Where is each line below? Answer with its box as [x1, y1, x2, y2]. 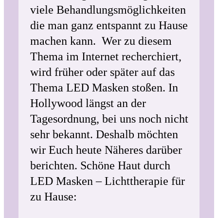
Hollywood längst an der [30, 97, 146, 109]
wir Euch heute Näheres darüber [30, 144, 182, 156]
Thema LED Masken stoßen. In [30, 81, 178, 94]
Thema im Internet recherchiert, [30, 50, 182, 63]
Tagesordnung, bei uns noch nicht [30, 112, 188, 125]
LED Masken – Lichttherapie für [30, 175, 185, 187]
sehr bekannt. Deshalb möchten [30, 128, 178, 141]
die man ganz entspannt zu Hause [30, 19, 188, 32]
